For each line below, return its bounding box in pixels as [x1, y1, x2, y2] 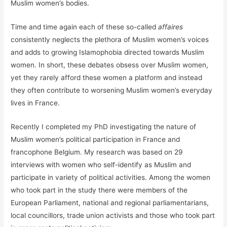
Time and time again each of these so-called [11, 22, 159, 31]
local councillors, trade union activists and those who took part [11, 211, 215, 219]
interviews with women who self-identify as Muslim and [11, 160, 192, 169]
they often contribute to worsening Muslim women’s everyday [11, 86, 213, 94]
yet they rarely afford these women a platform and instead [11, 73, 203, 82]
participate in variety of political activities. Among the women [11, 173, 211, 181]
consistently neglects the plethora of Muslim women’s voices [11, 35, 209, 44]
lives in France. [11, 98, 60, 107]
